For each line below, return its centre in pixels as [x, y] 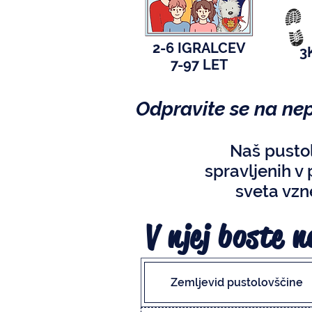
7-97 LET [199, 65]
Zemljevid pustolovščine [237, 283]
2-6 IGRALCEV [199, 48]
